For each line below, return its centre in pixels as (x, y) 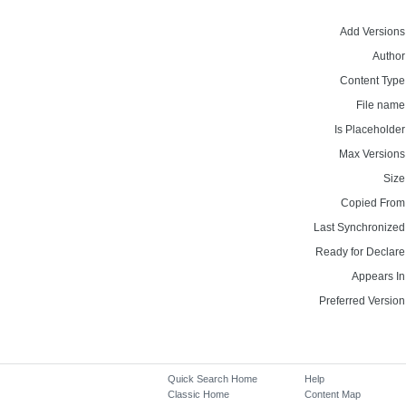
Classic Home (199, 394)
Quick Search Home (213, 379)
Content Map (332, 394)
